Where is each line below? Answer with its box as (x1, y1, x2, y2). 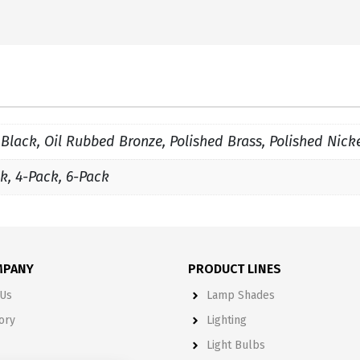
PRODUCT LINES (188, 260, 281, 276)
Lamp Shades (206, 288, 275, 302)
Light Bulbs (206, 337, 265, 352)
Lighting (206, 313, 247, 327)
